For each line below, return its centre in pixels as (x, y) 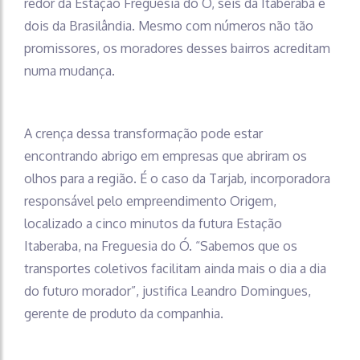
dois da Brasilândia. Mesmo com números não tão (169, 25)
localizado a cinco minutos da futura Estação (153, 223)
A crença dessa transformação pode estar (143, 133)
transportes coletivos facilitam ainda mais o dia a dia (175, 268)
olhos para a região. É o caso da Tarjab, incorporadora (177, 178)
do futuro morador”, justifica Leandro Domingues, (168, 290)
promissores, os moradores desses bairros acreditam (177, 48)
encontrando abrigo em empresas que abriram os (166, 155)
